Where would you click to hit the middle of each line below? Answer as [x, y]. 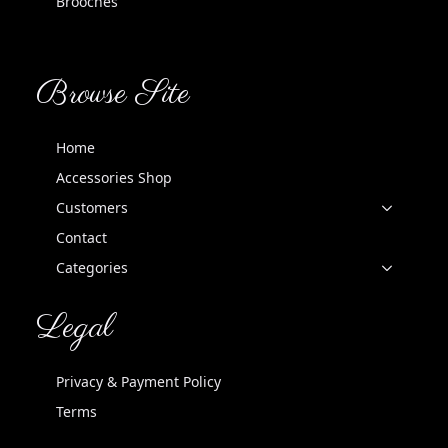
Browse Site [113, 95]
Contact [81, 238]
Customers [92, 208]
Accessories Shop [114, 178]
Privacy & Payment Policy [138, 382]
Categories [92, 268]
